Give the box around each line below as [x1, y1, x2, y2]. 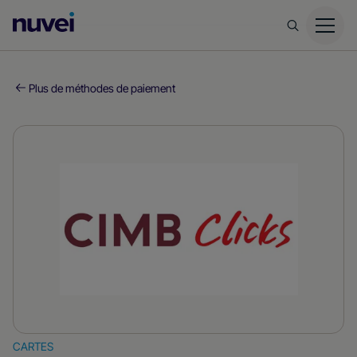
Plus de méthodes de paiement [29, 81, 175, 95]
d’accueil [74, 36, 134, 55]
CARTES [13, 339, 53, 353]
